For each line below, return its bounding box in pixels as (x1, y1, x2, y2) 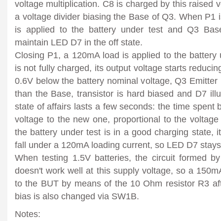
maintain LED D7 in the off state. (15, 37, 143, 47)
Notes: (15, 208, 40, 219)
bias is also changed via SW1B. (15, 190, 139, 201)
